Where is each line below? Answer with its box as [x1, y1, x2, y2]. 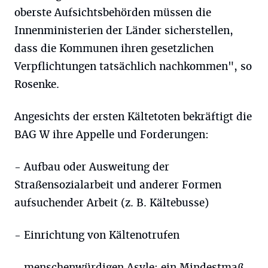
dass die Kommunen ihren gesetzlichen [14, 42, 214, 55]
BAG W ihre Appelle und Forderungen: [14, 128, 209, 141]
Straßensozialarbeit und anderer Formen [14, 178, 221, 191]
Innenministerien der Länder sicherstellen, [14, 24, 233, 37]
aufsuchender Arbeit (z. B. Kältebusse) [14, 196, 209, 209]
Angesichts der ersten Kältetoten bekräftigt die [14, 110, 252, 123]
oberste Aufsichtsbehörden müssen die [14, 6, 211, 19]
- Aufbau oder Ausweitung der [14, 160, 169, 173]
